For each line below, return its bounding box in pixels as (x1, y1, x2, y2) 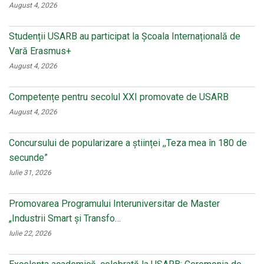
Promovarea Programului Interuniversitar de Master (9, 197, 220, 209)
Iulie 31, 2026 (9, 168, 51, 177)
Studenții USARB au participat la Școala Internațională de (9, 30, 240, 42)
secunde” (9, 151, 48, 163)
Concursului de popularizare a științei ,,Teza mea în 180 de (9, 137, 247, 148)
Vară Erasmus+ (9, 45, 71, 57)
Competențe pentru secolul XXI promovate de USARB (9, 91, 229, 103)
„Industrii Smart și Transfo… (9, 212, 121, 224)
